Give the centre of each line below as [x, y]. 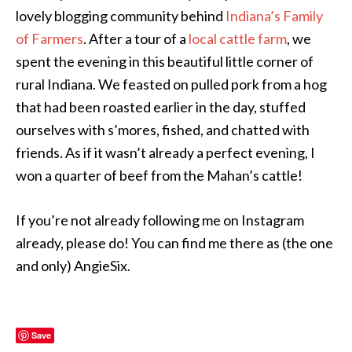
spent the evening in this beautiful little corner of [165, 61]
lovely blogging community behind [121, 16]
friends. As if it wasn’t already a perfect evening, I [165, 152]
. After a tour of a [136, 38]
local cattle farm [238, 38]
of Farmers [49, 38]
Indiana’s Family [274, 16]
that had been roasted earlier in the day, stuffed [161, 107]
